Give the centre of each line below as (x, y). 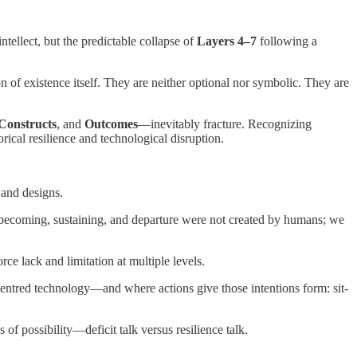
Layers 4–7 (227, 41)
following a (287, 41)
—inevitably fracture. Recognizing (225, 124)
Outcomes (111, 124)
